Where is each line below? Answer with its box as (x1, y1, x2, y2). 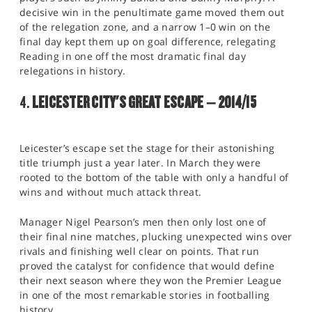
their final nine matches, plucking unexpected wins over (19, 230, 292, 244)
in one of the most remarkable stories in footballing (19, 288, 270, 302)
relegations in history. (19, 64, 126, 78)
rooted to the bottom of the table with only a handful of (19, 171, 289, 185)
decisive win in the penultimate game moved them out (19, 6, 285, 19)
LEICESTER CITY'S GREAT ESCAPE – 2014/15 (31, 93, 256, 112)
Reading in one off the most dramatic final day (19, 49, 246, 63)
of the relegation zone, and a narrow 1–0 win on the (19, 20, 271, 34)
